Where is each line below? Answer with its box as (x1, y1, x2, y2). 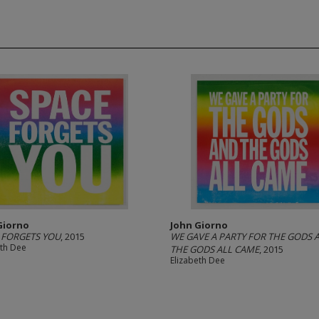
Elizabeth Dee (170, 254, 225, 266)
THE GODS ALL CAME (170, 243, 259, 256)
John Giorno (170, 219, 228, 231)
